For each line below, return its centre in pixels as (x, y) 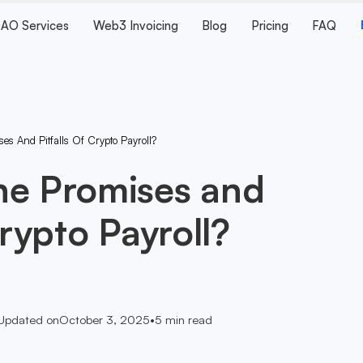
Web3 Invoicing (135, 26)
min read (187, 320)
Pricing (269, 26)
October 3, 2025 (104, 320)
